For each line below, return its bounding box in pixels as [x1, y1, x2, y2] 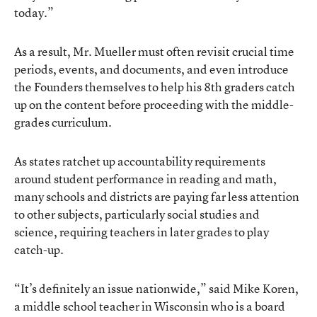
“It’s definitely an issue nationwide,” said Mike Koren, [14, 280, 299, 296]
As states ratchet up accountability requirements [14, 153, 265, 169]
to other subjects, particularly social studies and [14, 206, 260, 222]
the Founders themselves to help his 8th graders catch [14, 79, 295, 95]
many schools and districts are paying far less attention [14, 188, 299, 204]
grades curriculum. [14, 114, 112, 130]
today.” [14, 4, 54, 21]
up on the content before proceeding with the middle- [14, 96, 294, 113]
